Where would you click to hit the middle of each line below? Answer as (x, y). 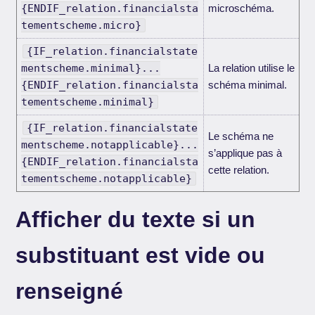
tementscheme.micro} (81, 26)
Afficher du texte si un (136, 219)
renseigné (70, 291)
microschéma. (241, 8)
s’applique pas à (245, 153)
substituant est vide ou (141, 255)
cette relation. (238, 170)
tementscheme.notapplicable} (106, 179)
